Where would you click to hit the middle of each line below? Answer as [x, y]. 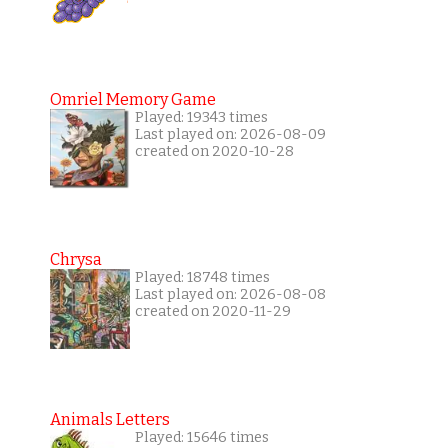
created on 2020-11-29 [212, 312]
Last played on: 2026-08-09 [230, 135]
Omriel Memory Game [132, 100]
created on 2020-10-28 [214, 152]
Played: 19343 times [201, 118]
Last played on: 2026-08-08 [230, 295]
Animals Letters [109, 420]
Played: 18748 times [202, 278]
